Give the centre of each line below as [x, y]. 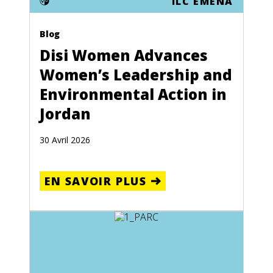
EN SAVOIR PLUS [96, 181]
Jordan [65, 113]
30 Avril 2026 [65, 140]
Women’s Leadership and [136, 74]
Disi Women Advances [124, 55]
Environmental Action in [133, 94]
